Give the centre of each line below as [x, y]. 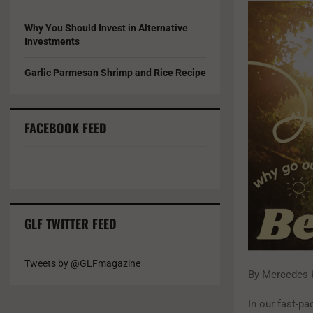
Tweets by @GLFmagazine [82, 263]
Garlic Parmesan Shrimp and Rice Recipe [115, 73]
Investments [52, 41]
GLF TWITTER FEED [71, 224]
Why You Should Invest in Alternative [106, 28]
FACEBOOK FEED [66, 128]
